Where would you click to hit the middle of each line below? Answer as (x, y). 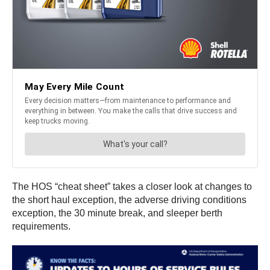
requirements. (41, 227)
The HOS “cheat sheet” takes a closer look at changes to (132, 187)
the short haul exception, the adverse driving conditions (129, 200)
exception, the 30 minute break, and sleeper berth (117, 213)
